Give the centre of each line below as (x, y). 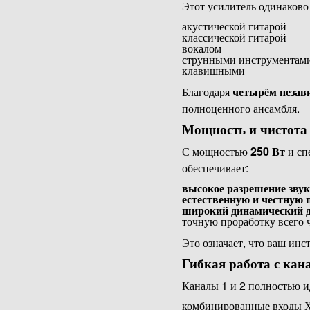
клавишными (213, 71)
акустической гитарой (234, 27)
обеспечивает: (215, 168)
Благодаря (207, 92)
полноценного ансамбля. (240, 109)
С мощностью (216, 152)
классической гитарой (234, 38)
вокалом (201, 49)
